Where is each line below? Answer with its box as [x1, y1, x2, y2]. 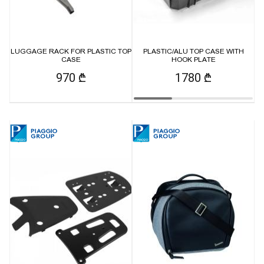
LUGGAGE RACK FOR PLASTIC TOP [10, 47, 131, 56]
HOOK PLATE [171, 55, 216, 64]
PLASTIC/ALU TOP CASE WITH [143, 47, 244, 56]
